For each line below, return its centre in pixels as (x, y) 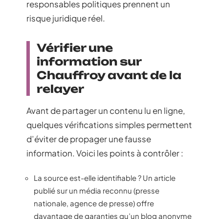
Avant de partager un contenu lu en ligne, (106, 111)
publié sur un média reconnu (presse (97, 190)
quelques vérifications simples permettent (109, 125)
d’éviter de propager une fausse (89, 139)
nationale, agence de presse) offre (94, 203)
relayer (60, 89)
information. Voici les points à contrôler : (105, 153)
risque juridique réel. (66, 18)
